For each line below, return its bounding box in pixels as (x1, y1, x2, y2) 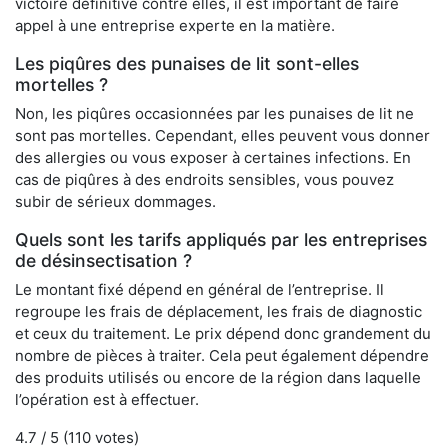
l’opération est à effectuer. (15, 390, 199, 410)
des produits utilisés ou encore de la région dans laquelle (15, 368, 421, 388)
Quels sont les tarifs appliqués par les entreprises (15, 229, 427, 251)
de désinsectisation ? (15, 250, 192, 272)
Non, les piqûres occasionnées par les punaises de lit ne (15, 104, 414, 124)
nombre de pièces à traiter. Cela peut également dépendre (15, 346, 429, 366)
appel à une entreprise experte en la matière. (15, 16, 335, 36)
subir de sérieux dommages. (15, 192, 216, 212)
